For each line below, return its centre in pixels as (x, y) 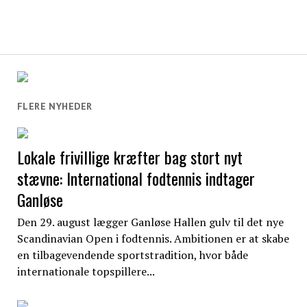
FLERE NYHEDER (54, 106)
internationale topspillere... (86, 271)
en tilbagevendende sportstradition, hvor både (132, 255)
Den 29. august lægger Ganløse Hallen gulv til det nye (150, 222)
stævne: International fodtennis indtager (136, 178)
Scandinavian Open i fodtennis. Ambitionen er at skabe (153, 238)
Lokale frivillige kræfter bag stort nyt (130, 157)
